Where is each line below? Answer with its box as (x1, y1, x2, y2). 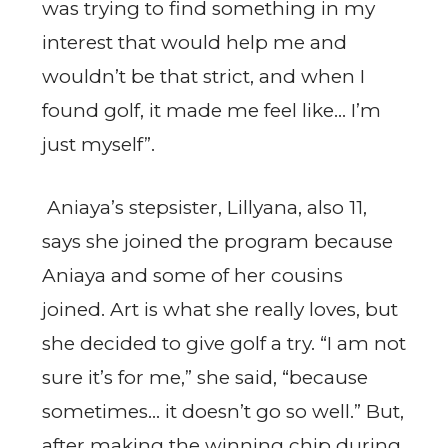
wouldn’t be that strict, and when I (42, 65, 365, 89)
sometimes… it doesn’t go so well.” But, (42, 399, 404, 423)
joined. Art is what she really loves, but (42, 297, 398, 321)
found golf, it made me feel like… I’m (42, 99, 381, 123)
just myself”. (42, 133, 155, 157)
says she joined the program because (42, 229, 393, 253)
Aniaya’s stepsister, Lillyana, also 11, (42, 195, 367, 219)
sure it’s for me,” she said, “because (42, 365, 368, 389)
